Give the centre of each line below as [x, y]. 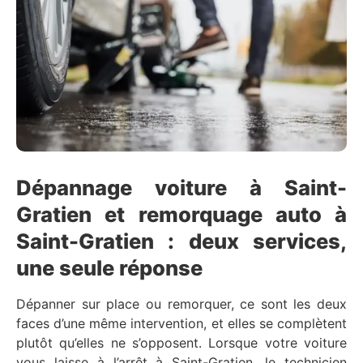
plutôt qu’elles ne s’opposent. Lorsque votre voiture [181, 342]
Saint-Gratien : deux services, [181, 241]
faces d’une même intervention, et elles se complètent [181, 323]
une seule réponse [109, 267]
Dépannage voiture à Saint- [181, 187]
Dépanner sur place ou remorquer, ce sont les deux [181, 303]
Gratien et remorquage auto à [181, 214]
